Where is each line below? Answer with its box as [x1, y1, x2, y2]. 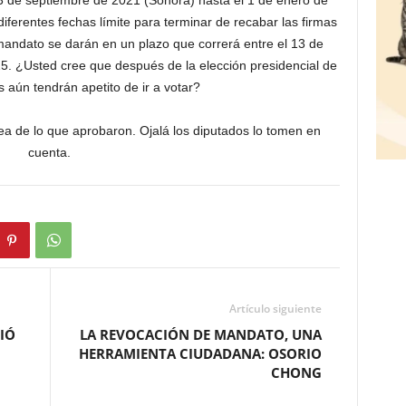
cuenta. [28, 145, 71, 160]
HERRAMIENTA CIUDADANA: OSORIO [78, 344, 322, 363]
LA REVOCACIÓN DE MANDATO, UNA [79, 325, 322, 344]
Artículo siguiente [228, 301, 322, 317]
